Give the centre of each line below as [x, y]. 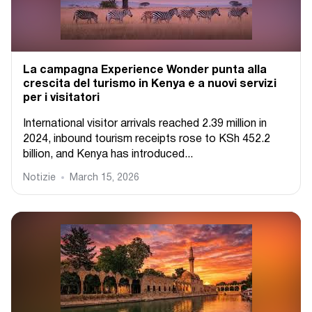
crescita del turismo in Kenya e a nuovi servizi [150, 84]
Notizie [39, 178]
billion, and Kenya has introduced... [108, 155]
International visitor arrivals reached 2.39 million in [145, 124]
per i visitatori [61, 98]
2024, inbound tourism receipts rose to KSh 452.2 [147, 139]
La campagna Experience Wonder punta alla [145, 70]
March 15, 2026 [104, 178]
